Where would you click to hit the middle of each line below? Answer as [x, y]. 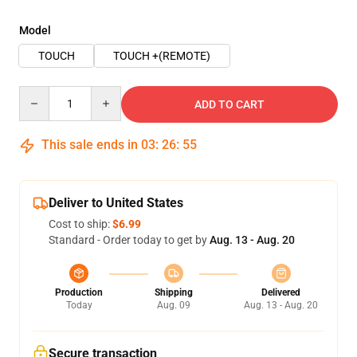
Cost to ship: [80, 224]
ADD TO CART [229, 104]
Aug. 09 [173, 305]
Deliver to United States [116, 203]
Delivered [281, 292]
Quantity [40, 93]
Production [79, 292]
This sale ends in [90, 145]
